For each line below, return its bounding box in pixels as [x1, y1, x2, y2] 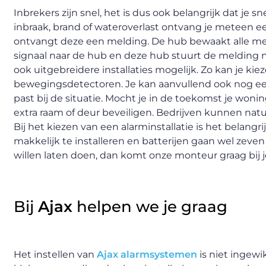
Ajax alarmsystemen [97, 248, 197, 260]
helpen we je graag [72, 197, 227, 216]
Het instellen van [14, 248, 97, 260]
